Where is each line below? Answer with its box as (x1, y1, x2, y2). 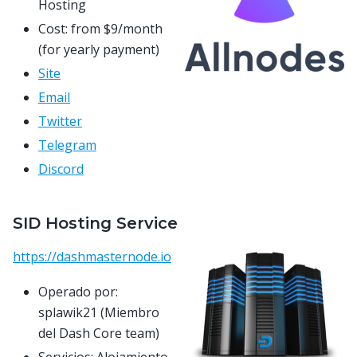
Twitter (38, 112, 82, 130)
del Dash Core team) (38, 324, 159, 343)
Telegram (38, 135, 96, 154)
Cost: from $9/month (38, 19, 163, 37)
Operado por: (38, 283, 118, 301)
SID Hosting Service (13, 213, 178, 233)
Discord (38, 159, 84, 178)
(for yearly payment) (38, 40, 159, 58)
